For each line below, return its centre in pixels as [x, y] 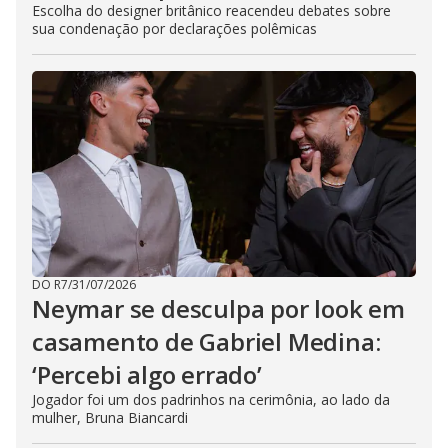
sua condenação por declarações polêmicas [174, 28]
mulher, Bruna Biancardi [110, 417]
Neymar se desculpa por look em [218, 308]
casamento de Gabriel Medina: [206, 341]
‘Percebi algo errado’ [147, 374]
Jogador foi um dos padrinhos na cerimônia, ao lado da [211, 399]
